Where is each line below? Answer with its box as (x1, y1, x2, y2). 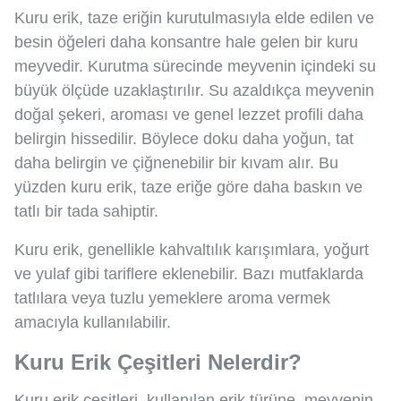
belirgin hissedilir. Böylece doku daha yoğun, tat (14, 129, 354, 148)
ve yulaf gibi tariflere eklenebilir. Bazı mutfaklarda (14, 264, 363, 283)
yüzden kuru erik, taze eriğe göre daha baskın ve (14, 177, 363, 196)
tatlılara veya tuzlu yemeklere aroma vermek (14, 288, 330, 307)
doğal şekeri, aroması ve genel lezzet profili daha (14, 105, 363, 124)
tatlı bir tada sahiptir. (14, 201, 158, 220)
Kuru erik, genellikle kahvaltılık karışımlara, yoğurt (14, 240, 369, 259)
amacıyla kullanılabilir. (14, 312, 171, 331)
